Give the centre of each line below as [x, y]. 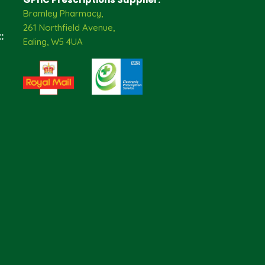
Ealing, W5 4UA [53, 42]
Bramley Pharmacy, [63, 13]
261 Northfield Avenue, [69, 28]
